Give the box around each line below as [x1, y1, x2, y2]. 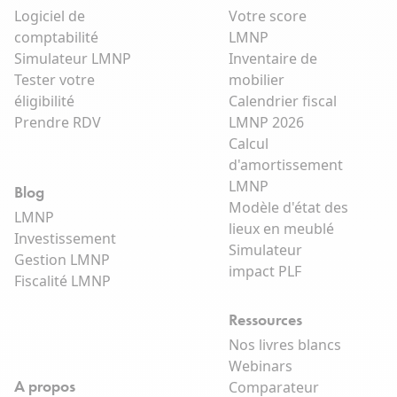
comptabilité [14, 27, 98, 48]
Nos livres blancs [228, 335, 341, 355]
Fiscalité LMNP [14, 271, 111, 292]
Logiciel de [14, 6, 85, 27]
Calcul [228, 134, 269, 154]
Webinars [228, 356, 292, 377]
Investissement [14, 229, 116, 249]
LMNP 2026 [228, 113, 304, 133]
